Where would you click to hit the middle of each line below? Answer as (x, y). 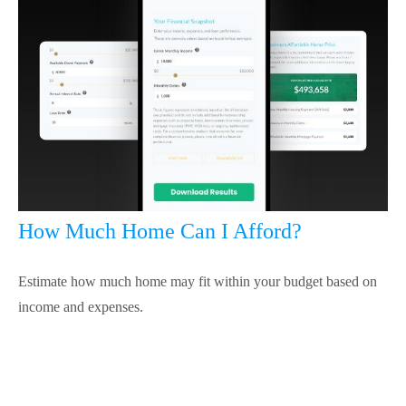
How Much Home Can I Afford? (160, 232)
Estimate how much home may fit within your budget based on (198, 282)
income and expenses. (81, 307)
